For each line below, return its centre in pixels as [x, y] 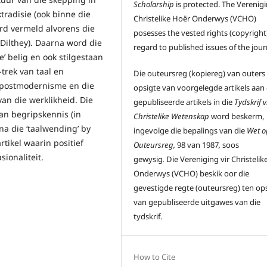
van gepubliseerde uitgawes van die [197, 202]
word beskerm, [237, 117]
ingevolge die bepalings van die [190, 131]
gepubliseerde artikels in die [184, 102]
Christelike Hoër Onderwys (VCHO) [195, 19]
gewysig [148, 159]
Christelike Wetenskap [172, 117]
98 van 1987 [198, 145]
